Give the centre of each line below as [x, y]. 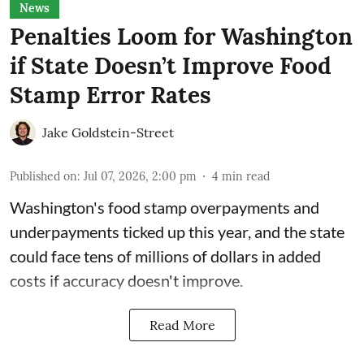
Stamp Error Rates [110, 95]
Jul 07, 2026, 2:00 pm [140, 176]
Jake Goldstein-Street [108, 132]
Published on [43, 176]
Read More [182, 325]
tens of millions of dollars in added [202, 256]
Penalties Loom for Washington [181, 36]
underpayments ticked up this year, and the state [177, 231]
